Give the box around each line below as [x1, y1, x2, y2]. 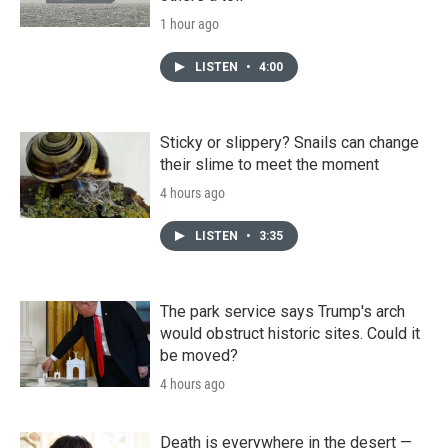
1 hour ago [160, 15, 219, 32]
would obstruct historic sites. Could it [160, 323, 420, 343]
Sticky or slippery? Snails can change [160, 132, 419, 152]
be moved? [160, 345, 238, 365]
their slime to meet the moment [160, 154, 379, 174]
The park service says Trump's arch [160, 301, 405, 321]
